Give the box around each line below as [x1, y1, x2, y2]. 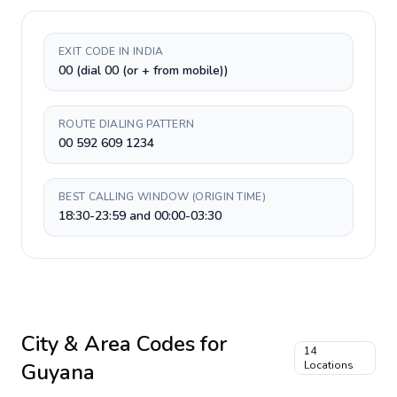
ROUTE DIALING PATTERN [58, 117, 195, 131]
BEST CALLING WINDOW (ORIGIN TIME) [58, 190, 266, 204]
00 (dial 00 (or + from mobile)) [58, 62, 229, 79]
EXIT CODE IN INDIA [58, 44, 164, 58]
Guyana [21, 358, 95, 386]
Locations [303, 358, 354, 372]
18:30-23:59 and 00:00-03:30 [58, 207, 222, 224]
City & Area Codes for [21, 330, 227, 358]
